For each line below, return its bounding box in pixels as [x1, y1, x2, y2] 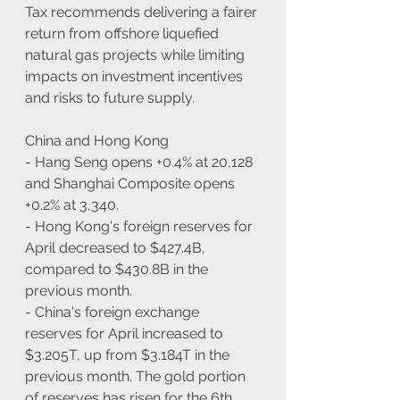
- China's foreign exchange [25, 303, 203, 321]
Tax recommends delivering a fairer [25, 3, 261, 21]
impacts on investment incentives [25, 67, 246, 85]
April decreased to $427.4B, [25, 238, 209, 256]
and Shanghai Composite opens [25, 174, 238, 192]
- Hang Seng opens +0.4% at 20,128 [25, 153, 256, 171]
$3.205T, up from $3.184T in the [25, 346, 233, 363]
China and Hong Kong [25, 131, 169, 149]
